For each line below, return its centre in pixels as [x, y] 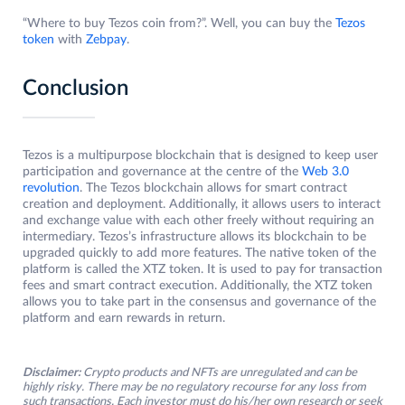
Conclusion [75, 89]
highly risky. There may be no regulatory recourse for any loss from [194, 388]
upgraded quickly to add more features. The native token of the [199, 254]
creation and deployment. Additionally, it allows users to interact [202, 205]
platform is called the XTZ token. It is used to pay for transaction [202, 270]
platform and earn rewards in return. [124, 319]
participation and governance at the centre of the [162, 172]
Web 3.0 [325, 172]
